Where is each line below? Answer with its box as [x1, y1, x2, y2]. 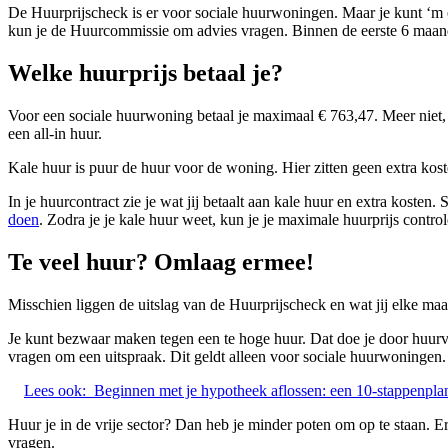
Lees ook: [24, 382, 86, 400]
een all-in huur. [8, 125, 102, 143]
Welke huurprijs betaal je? [8, 60, 283, 87]
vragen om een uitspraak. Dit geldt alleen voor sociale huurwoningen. [8, 348, 446, 366]
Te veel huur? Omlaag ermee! [8, 249, 314, 276]
